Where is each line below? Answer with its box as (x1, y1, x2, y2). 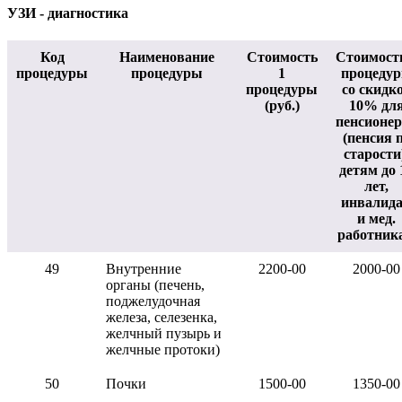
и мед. (357, 210, 396, 226)
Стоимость (246, 48, 318, 65)
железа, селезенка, (106, 309, 217, 325)
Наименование (119, 48, 214, 65)
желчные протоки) (106, 341, 220, 357)
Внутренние (106, 260, 181, 276)
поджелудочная (106, 293, 200, 309)
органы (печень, (106, 276, 205, 293)
